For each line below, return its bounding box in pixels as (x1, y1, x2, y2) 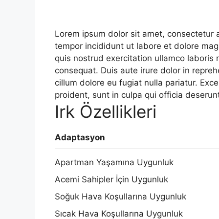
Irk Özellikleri (55, 101, 156, 122)
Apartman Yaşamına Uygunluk (55, 157, 174, 168)
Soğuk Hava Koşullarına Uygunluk (55, 192, 186, 202)
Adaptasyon (55, 132, 105, 143)
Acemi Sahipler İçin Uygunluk (55, 175, 168, 185)
